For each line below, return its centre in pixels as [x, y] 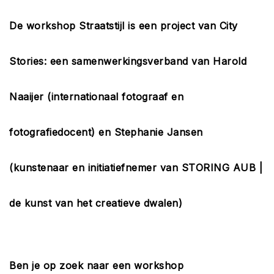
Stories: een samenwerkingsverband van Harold [128, 61]
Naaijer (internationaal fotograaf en [96, 97]
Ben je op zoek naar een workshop [96, 265]
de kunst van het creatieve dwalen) [96, 203]
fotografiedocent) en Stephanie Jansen [106, 132]
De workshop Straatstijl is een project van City [124, 26]
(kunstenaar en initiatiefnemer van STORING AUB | [136, 168]
